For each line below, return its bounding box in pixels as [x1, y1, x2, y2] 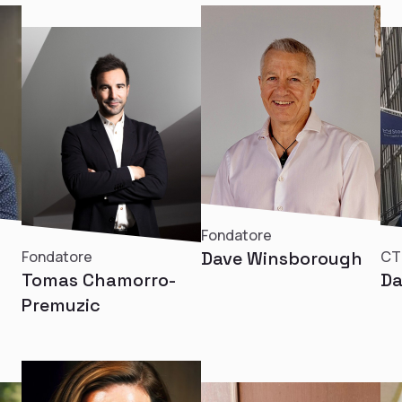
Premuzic [22, 293, 100, 317]
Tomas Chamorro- [22, 268, 176, 292]
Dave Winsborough [201, 247, 363, 270]
